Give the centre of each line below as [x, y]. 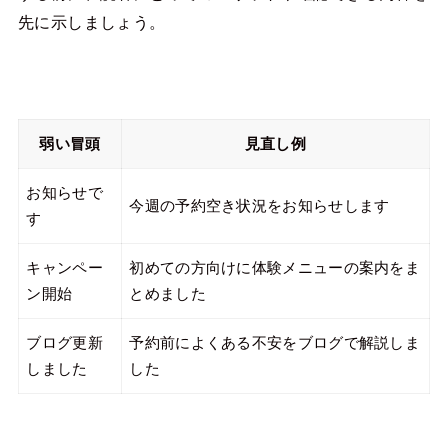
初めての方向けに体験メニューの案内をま [275, 268]
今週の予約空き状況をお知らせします [259, 206]
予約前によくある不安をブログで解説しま [275, 343]
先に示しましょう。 [91, 22]
